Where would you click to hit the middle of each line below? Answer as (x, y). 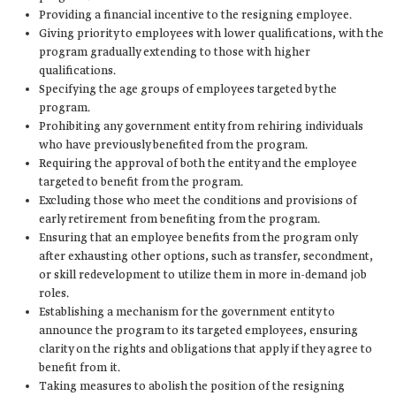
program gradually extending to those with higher (175, 53)
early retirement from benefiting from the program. (179, 220)
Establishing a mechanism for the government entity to (187, 312)
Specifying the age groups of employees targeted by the (188, 90)
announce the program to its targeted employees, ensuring (198, 331)
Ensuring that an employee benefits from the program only (198, 238)
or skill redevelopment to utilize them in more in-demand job (203, 275)
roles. (54, 294)
